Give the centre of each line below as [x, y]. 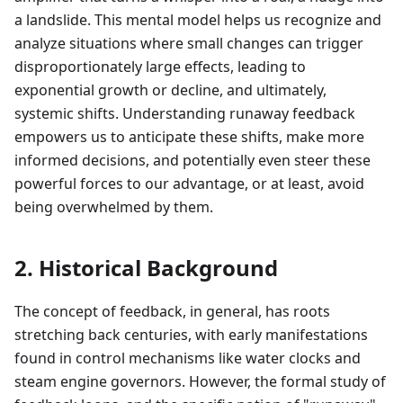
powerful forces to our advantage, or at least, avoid [189, 184]
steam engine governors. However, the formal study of [200, 382]
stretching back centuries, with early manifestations [191, 335]
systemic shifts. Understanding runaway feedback [185, 114]
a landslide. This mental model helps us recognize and [198, 20]
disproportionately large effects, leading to [160, 67]
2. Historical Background [146, 268]
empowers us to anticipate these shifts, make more [189, 137]
